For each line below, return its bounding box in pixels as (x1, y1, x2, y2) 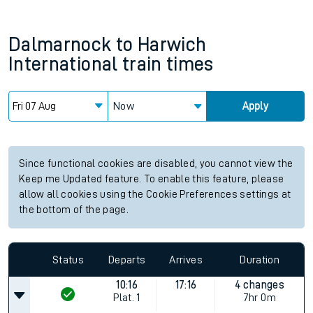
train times (122, 54, 214, 74)
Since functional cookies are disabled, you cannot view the (19, 159, 293, 169)
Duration (240, 254, 280, 265)
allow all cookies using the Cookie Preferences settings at (19, 189, 291, 200)
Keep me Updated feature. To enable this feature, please (19, 174, 284, 184)
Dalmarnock (8, 35, 112, 54)
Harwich (137, 35, 207, 54)
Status (52, 254, 84, 265)
